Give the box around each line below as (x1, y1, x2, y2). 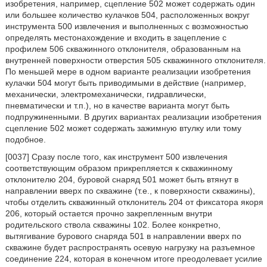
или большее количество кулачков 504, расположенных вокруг (5, 10, 250, 20)
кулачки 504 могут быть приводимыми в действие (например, (5, 78, 246, 88)
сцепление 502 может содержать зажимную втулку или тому (5, 123, 241, 133)
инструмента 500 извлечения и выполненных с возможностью (5, 21, 249, 31)
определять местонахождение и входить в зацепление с (5, 33, 226, 42)
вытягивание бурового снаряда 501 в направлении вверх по (5, 231, 241, 241)
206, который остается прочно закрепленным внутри (5, 209, 212, 218)
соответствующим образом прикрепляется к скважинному (5, 163, 232, 173)
